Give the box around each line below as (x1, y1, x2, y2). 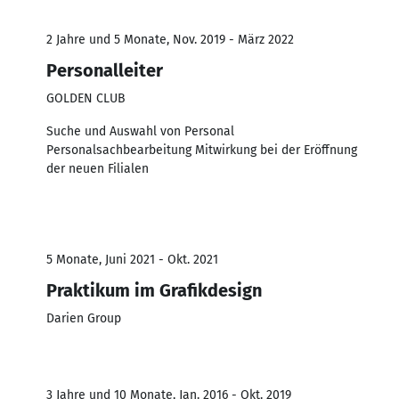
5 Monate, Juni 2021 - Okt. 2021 (46, 251, 218, 267)
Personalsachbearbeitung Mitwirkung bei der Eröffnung (46, 142, 357, 158)
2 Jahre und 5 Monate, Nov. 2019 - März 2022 (46, 31, 294, 47)
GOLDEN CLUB (46, 90, 126, 106)
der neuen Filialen (46, 160, 149, 176)
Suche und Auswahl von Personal (46, 123, 234, 139)
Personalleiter (46, 59, 163, 81)
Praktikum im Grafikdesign (46, 279, 262, 301)
